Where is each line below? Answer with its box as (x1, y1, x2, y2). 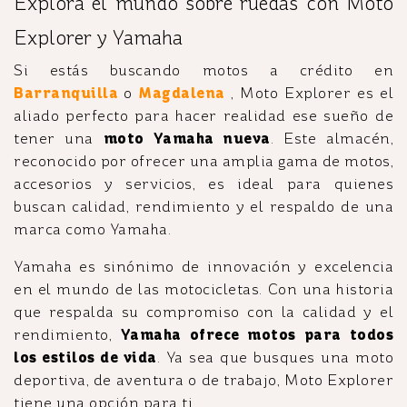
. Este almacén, (270, 129, 394, 147)
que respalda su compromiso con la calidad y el (14, 303, 393, 321)
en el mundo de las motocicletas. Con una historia (14, 280, 393, 298)
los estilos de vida (14, 348, 157, 366)
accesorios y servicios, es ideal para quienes (14, 174, 393, 193)
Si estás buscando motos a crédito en (14, 61, 393, 79)
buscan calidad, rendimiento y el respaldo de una (14, 197, 393, 215)
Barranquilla (14, 84, 124, 102)
